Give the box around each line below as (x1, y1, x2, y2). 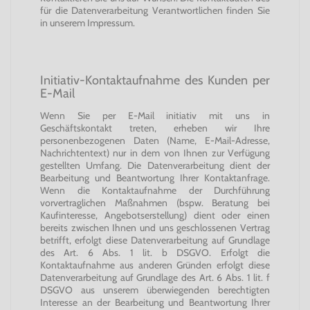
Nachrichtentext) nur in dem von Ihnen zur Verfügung (40, 147, 270, 159)
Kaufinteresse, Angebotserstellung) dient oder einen (40, 209, 270, 221)
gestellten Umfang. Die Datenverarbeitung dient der (40, 159, 270, 172)
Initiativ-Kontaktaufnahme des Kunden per (40, 73, 270, 87)
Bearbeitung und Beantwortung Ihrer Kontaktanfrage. (40, 172, 270, 184)
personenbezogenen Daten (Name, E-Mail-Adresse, (40, 134, 270, 147)
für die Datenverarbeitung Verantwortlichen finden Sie (40, 4, 270, 17)
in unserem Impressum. (40, 17, 135, 29)
